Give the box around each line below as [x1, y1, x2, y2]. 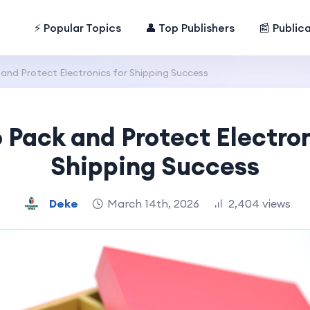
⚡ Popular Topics [34, 21, 122, 35]
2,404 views [228, 196, 291, 210]
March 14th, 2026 [107, 196, 199, 210]
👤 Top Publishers [145, 21, 235, 35]
